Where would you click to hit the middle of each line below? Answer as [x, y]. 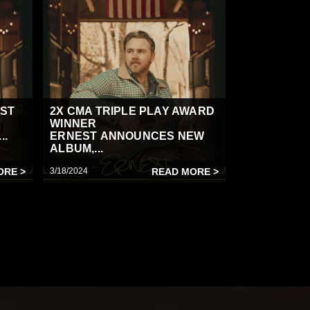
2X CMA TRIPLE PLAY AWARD [133, 111]
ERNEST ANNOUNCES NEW [127, 136]
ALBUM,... [77, 148]
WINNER [73, 124]
